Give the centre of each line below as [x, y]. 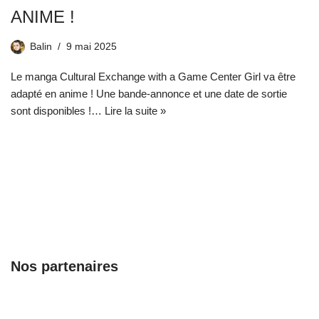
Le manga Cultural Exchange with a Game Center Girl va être [153, 77]
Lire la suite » [135, 111]
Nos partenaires [64, 267]
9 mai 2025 [91, 47]
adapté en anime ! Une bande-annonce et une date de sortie [149, 94]
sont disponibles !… [58, 111]
